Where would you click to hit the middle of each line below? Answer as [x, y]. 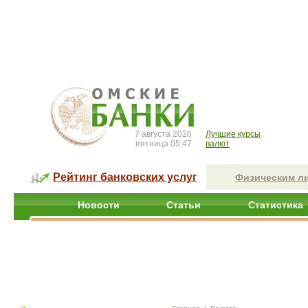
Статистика [276, 205]
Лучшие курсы [233, 134]
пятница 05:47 [164, 144]
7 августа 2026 [163, 134]
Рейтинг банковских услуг [125, 177]
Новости [99, 205]
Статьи [184, 205]
